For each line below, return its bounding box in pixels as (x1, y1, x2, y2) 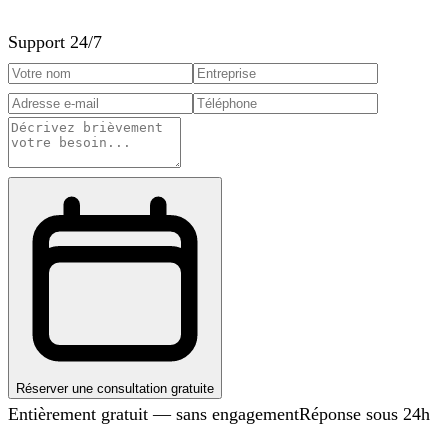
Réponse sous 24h (299, 403, 430, 424)
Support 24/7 (8, 31, 102, 52)
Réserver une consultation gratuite (16, 380, 214, 396)
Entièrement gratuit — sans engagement (8, 403, 299, 424)
